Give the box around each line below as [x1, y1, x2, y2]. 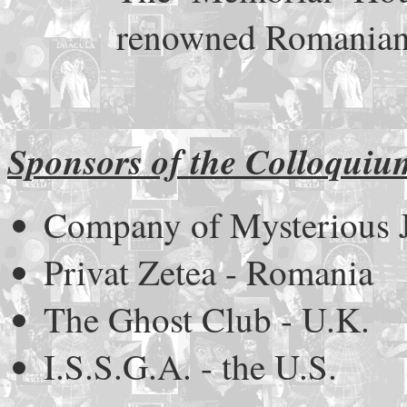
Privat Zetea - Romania [44, 248, 373, 296]
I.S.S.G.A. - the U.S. [44, 342, 337, 391]
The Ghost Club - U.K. [44, 295, 370, 343]
